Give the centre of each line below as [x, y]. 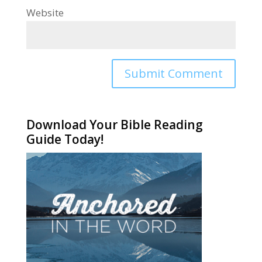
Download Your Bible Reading [114, 124]
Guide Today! [65, 139]
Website [45, 12]
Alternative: [52, 96]
